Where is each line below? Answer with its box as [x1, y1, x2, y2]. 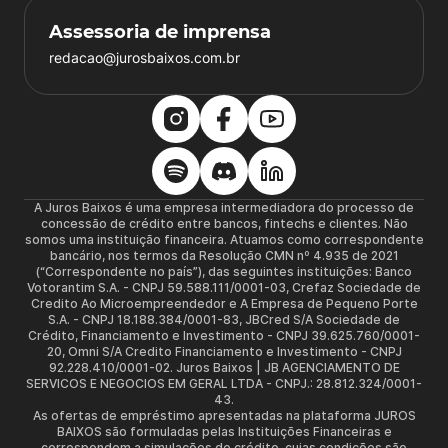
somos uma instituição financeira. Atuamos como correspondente [24, 232, 424, 247]
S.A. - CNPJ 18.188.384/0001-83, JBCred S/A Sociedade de [48, 312, 400, 327]
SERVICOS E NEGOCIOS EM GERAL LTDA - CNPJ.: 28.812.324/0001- [26, 376, 422, 391]
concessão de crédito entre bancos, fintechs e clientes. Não [40, 216, 408, 231]
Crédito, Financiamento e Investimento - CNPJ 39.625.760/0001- [28, 328, 420, 343]
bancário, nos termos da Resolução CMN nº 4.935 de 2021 [49, 248, 399, 263]
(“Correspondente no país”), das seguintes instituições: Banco [36, 264, 412, 279]
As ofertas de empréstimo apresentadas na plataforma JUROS [32, 408, 416, 423]
